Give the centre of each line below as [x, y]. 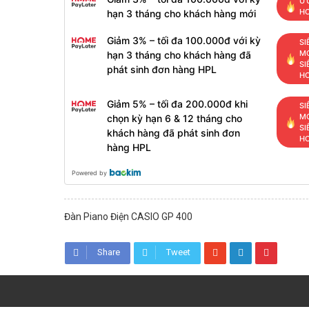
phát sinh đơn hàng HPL [161, 69]
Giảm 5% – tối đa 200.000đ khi [177, 104]
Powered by [89, 173]
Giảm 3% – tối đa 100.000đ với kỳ [183, 40]
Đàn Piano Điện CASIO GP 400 [128, 217]
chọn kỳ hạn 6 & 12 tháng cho [174, 118]
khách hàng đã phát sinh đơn [173, 133]
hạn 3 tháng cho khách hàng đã [179, 55]
